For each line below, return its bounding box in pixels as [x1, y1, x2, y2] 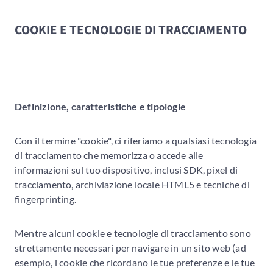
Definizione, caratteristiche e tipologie [15, 100, 186, 112]
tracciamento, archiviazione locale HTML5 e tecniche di [15, 178, 250, 190]
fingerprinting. [15, 193, 76, 205]
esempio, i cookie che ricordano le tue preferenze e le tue [15, 256, 255, 268]
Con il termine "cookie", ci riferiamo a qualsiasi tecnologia [15, 134, 257, 146]
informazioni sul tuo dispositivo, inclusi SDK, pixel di [15, 163, 238, 175]
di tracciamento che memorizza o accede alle [15, 149, 204, 161]
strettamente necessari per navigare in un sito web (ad [15, 241, 246, 253]
